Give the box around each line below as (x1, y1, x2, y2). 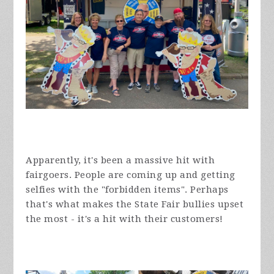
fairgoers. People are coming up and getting (26, 169, 235, 181)
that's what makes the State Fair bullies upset (26, 199, 244, 210)
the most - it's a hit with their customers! (26, 213, 223, 225)
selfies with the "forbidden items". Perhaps (26, 184, 229, 196)
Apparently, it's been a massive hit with (26, 155, 215, 166)
